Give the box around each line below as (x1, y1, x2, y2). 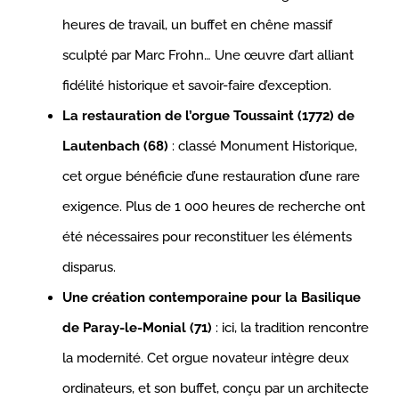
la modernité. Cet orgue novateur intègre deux (62, 350, 349, 367)
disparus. (62, 259, 116, 276)
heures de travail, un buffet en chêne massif (62, 17, 332, 34)
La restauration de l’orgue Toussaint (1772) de (62, 108, 354, 125)
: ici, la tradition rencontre (212, 320, 369, 337)
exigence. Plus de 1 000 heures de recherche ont (62, 199, 365, 216)
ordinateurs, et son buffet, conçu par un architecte (62, 380, 369, 397)
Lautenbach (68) (62, 138, 168, 155)
